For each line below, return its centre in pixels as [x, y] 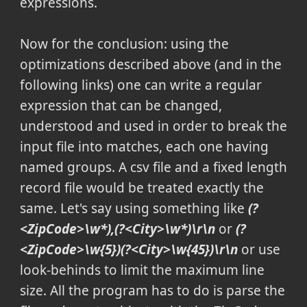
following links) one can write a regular [140, 85]
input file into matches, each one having [144, 146]
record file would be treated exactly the [142, 187]
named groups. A [75, 167]
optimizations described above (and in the [150, 64]
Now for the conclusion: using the [124, 44]
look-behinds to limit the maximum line [142, 270]
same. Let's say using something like [134, 208]
